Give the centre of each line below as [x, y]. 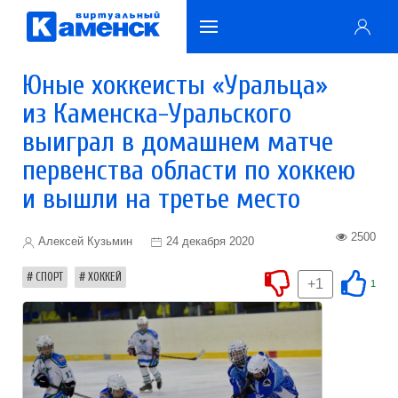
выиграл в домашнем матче [178, 142]
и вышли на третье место [161, 199]
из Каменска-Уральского [157, 113]
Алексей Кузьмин [84, 241]
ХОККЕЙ [105, 277]
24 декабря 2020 [210, 241]
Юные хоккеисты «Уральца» [175, 85]
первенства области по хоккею [189, 170]
